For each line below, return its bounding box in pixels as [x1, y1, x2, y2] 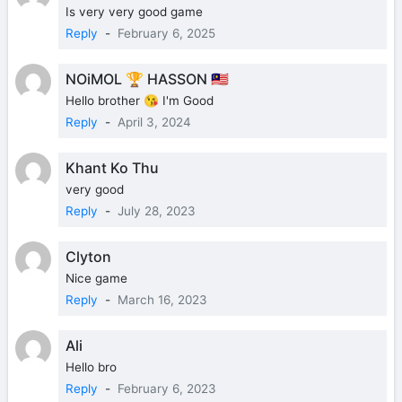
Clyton [66, 247, 111, 266]
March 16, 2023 [118, 292, 207, 307]
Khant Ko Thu [66, 158, 159, 177]
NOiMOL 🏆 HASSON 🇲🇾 [66, 69, 229, 88]
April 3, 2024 [118, 114, 191, 129]
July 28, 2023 [118, 203, 196, 218]
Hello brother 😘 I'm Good [66, 92, 214, 108]
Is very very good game [66, 4, 203, 19]
